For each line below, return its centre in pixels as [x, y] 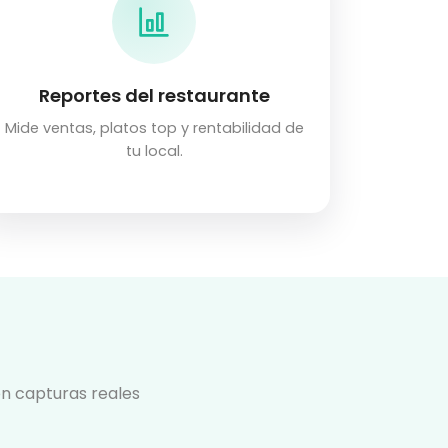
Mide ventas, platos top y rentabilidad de [154, 128]
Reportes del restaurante [154, 96]
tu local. [154, 151]
